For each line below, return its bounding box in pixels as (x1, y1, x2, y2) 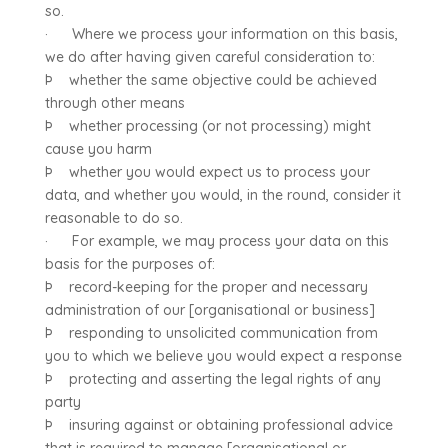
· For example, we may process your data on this (44, 232, 389, 250)
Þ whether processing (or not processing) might (44, 117, 371, 135)
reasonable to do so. (44, 209, 183, 227)
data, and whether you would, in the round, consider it (44, 186, 401, 204)
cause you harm (44, 140, 152, 158)
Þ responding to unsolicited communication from (44, 324, 378, 342)
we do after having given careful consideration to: (44, 48, 375, 66)
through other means (44, 94, 185, 112)
